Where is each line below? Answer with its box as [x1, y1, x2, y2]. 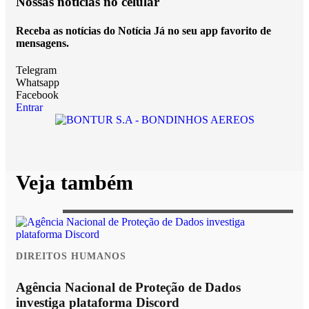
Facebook [16, 88, 59, 101]
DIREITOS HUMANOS [16, 250, 126, 262]
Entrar [16, 101, 43, 113]
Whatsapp [16, 76, 59, 88]
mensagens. [16, 37, 69, 49]
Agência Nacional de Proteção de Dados [16, 279, 241, 295]
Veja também [16, 170, 133, 195]
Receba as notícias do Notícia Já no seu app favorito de [16, 24, 271, 37]
